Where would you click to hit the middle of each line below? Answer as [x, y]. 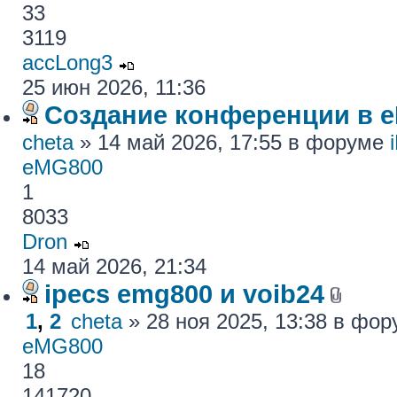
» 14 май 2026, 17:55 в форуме [232, 142]
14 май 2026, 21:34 [114, 266]
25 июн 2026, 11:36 [114, 87]
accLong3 [67, 62]
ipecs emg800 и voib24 [184, 294]
